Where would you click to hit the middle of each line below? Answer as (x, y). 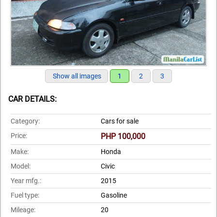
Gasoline (114, 195)
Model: (21, 166)
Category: (25, 121)
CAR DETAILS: (32, 99)
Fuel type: (25, 195)
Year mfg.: (26, 181)
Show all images (77, 76)
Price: (19, 136)
